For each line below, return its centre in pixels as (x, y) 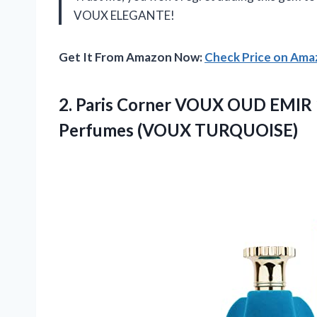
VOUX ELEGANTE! (124, 16)
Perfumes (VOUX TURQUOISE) (178, 130)
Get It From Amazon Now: (132, 57)
